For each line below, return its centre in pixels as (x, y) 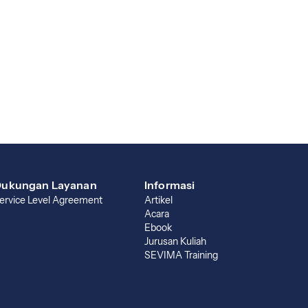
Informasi (170, 185)
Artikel (158, 200)
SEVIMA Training (181, 255)
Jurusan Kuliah (175, 241)
